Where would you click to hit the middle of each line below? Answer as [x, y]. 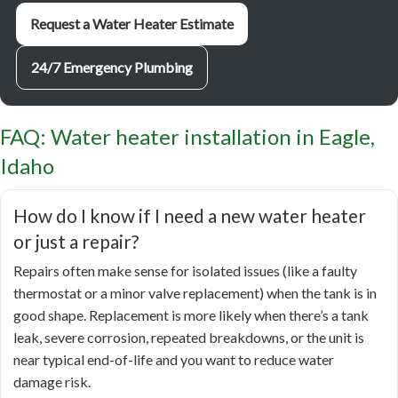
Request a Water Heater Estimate [132, 24]
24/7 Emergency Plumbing [112, 68]
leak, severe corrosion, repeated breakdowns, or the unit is [189, 338]
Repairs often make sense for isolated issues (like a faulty [185, 271]
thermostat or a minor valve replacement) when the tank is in [195, 293]
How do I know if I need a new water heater [190, 216]
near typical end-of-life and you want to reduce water [174, 360]
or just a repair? [76, 242]
